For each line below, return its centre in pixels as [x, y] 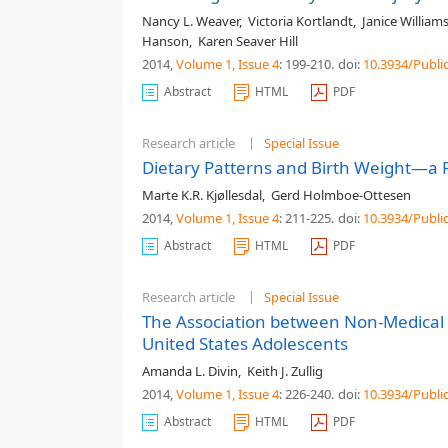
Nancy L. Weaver [190, 21]
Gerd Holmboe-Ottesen [341, 195]
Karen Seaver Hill [248, 41]
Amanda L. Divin [190, 371]
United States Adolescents [245, 343]
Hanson [165, 41]
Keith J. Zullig [285, 371]
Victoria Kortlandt [300, 21]
